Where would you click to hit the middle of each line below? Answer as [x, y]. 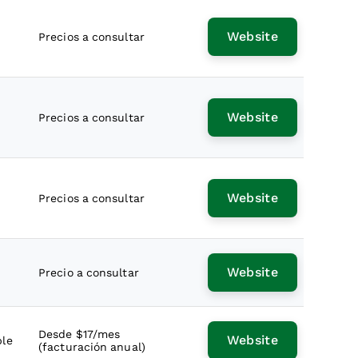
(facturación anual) [92, 347]
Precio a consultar [89, 272]
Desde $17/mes [80, 334]
